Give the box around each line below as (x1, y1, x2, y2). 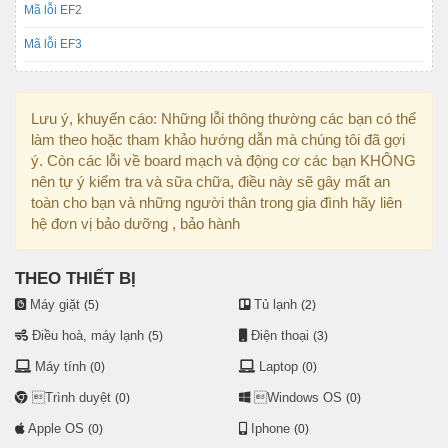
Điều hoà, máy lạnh (32, 327, 144, 343)
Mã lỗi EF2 (24, 2, 82, 17)
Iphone (251, 420, 290, 436)
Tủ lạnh (254, 296, 297, 312)
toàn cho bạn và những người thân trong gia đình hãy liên (31, 193, 402, 211)
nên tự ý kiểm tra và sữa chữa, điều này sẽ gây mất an (31, 172, 390, 190)
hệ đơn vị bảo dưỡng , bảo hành (31, 214, 240, 232)
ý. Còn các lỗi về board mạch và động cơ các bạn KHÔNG (31, 151, 416, 169)
